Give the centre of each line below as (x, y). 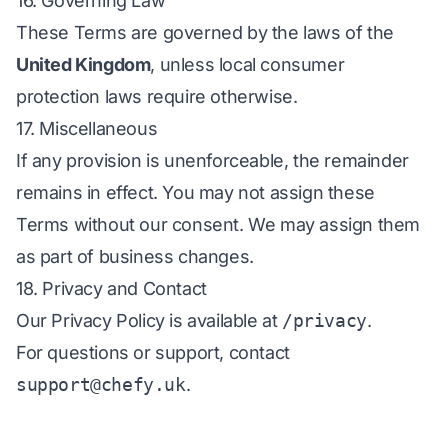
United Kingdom (83, 64)
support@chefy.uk (101, 384)
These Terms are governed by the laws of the (205, 32)
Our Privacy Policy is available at (149, 320)
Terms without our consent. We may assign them (218, 224)
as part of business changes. (135, 256)
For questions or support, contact (153, 352)
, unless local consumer (247, 64)
